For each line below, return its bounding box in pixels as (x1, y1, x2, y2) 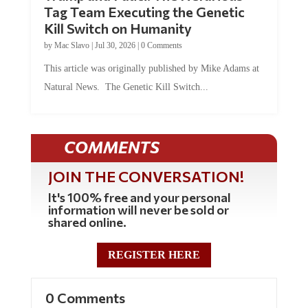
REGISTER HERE (107, 249, 200, 261)
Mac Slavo (54, 40, 89, 50)
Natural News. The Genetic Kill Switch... (43, 81, 208, 92)
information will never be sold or (47, 201, 229, 217)
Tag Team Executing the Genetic (43, 3, 245, 20)
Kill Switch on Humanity (43, 19, 192, 36)
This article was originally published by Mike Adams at (43, 63, 259, 74)
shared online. (47, 214, 126, 230)
